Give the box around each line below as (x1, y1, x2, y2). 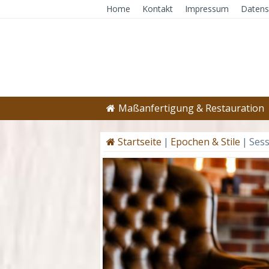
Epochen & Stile (171, 135, 240, 148)
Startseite (115, 135, 162, 148)
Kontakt (142, 3, 173, 14)
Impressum (185, 3, 229, 14)
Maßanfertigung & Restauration (118, 101, 264, 115)
